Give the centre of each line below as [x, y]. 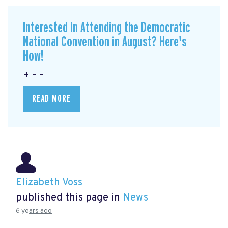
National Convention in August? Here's [105, 42]
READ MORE [51, 98]
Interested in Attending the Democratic [107, 28]
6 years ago [34, 211]
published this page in [69, 198]
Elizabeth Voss [49, 183]
